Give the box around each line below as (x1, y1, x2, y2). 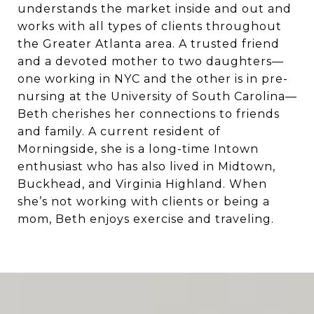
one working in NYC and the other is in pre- (18, 72, 288, 86)
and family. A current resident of (18, 125, 221, 139)
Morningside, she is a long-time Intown (18, 142, 259, 156)
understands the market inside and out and (18, 2, 292, 16)
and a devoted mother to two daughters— (18, 55, 284, 69)
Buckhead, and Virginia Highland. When (18, 177, 267, 191)
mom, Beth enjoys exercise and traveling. (18, 212, 274, 226)
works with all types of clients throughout (18, 20, 282, 34)
